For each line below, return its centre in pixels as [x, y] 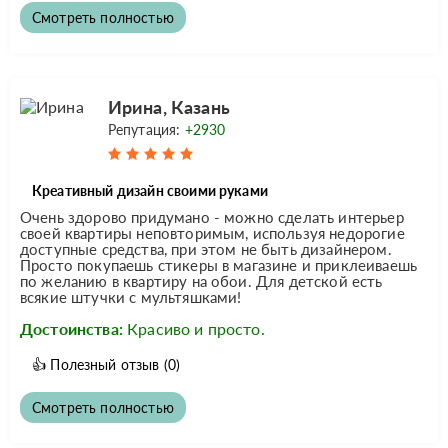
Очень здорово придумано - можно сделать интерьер [212, 216]
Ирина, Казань [168, 106]
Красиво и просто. [196, 328]
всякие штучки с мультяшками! [131, 296]
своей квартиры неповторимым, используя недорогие [212, 232]
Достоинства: [71, 328]
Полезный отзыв [105, 364]
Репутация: [146, 129]
